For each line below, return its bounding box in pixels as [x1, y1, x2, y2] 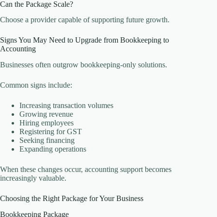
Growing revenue [19, 110, 73, 119]
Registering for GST [19, 127, 82, 136]
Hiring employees [19, 119, 74, 127]
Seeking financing [19, 136, 75, 145]
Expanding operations [19, 145, 86, 154]
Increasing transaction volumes [19, 101, 113, 110]
